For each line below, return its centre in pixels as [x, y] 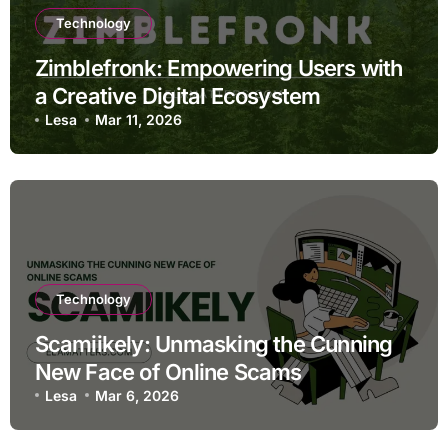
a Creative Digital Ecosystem [177, 96]
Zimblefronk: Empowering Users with [218, 68]
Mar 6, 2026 [137, 395]
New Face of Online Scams [168, 371]
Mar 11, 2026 [139, 120]
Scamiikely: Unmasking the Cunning [213, 343]
